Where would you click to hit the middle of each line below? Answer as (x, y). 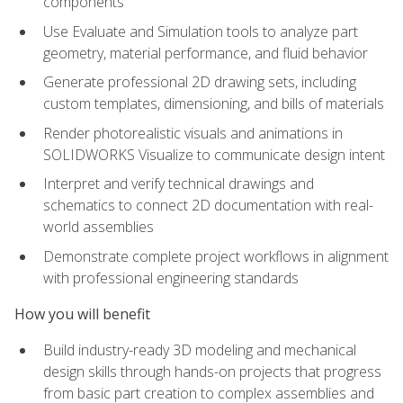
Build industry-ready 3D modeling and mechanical (200, 350)
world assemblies (99, 227)
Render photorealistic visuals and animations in (193, 133)
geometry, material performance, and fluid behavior (206, 53)
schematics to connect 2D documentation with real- (208, 206)
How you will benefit (82, 314)
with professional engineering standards (171, 278)
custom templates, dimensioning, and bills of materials (214, 104)
